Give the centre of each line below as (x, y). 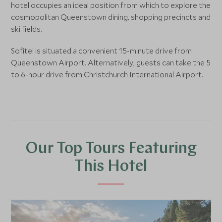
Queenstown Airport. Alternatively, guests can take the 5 (111, 63)
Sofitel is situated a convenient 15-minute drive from (102, 51)
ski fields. (27, 29)
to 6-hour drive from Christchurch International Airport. (107, 75)
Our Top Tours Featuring (111, 149)
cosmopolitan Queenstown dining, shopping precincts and (111, 17)
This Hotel (111, 167)
